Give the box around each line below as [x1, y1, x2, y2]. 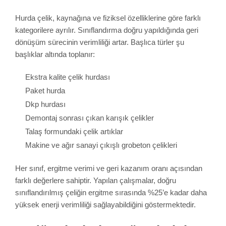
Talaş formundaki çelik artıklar [25, 127, 123, 136]
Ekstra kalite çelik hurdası [25, 73, 110, 82]
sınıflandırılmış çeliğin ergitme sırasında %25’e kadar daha [15, 188, 207, 197]
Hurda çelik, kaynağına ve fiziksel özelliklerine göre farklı [15, 13, 201, 22]
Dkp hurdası [25, 100, 66, 109]
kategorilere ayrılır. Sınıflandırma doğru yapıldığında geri [15, 25, 198, 34]
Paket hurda [25, 86, 65, 95]
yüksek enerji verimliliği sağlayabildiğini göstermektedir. [15, 200, 196, 209]
